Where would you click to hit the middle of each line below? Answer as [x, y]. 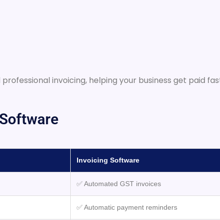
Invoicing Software [108, 160]
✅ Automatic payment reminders [127, 207]
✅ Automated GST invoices [119, 183]
